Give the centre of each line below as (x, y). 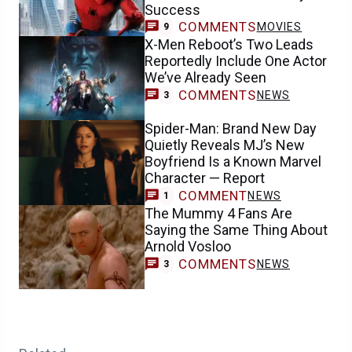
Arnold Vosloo (188, 247)
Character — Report (205, 178)
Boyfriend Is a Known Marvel (233, 162)
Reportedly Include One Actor (236, 61)
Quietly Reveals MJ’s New (225, 145)
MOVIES (279, 27)
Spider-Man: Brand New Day (231, 129)
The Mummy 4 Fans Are (218, 214)
